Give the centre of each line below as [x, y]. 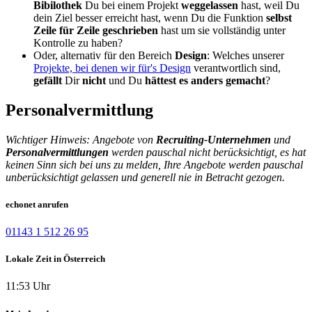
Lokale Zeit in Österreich [55, 259]
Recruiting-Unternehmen [213, 139]
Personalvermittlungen [57, 152]
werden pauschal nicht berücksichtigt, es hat [207, 152]
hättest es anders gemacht [205, 80]
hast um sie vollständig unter [222, 30]
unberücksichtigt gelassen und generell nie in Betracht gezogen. [145, 177]
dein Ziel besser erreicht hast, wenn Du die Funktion [150, 17]
